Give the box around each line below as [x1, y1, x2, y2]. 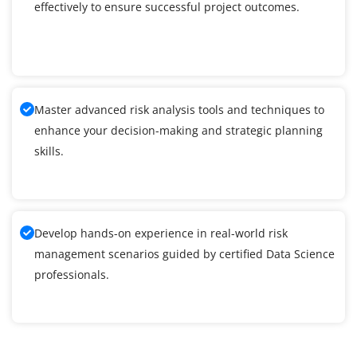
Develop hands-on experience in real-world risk [34, 226, 288, 241]
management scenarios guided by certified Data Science [34, 246, 335, 262]
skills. [34, 143, 64, 159]
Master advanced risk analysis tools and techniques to [34, 102, 324, 118]
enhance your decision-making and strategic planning [34, 123, 323, 139]
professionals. [34, 267, 109, 283]
